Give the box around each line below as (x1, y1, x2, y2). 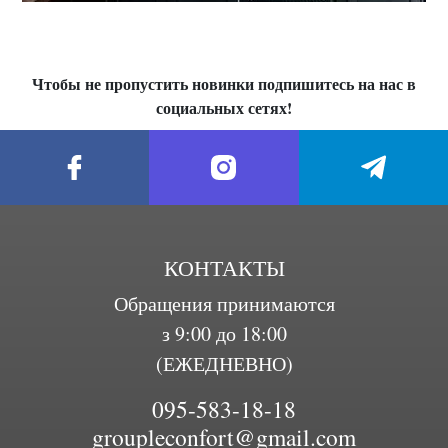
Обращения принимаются (113, 290, 335, 317)
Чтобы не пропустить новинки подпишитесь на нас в (32, 72, 416, 95)
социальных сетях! (156, 96, 292, 119)
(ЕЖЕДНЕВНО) (155, 350, 293, 377)
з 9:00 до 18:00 (161, 320, 287, 347)
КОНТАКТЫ (163, 253, 285, 282)
